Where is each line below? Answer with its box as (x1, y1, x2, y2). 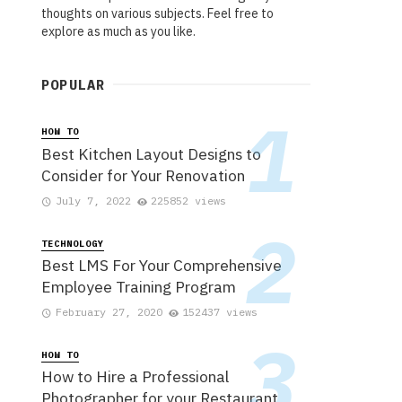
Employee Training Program (41, 276, 236, 298)
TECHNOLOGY (41, 237, 104, 249)
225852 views (151, 193, 227, 207)
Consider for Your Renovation (41, 164, 245, 186)
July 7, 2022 (55, 193, 131, 207)
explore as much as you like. (41, 23, 196, 40)
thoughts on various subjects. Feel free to (41, 5, 274, 22)
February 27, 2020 (55, 305, 162, 319)
